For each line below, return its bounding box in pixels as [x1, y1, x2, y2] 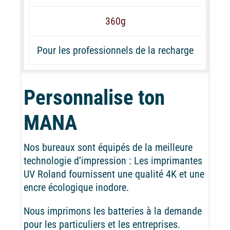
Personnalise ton [23, 85, 165, 110]
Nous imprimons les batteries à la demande [23, 204, 202, 217]
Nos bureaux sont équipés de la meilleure [23, 141, 193, 154]
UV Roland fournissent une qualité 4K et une [23, 167, 204, 180]
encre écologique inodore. [23, 181, 129, 194]
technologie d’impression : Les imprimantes [23, 154, 202, 167]
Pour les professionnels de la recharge [37, 44, 194, 56]
